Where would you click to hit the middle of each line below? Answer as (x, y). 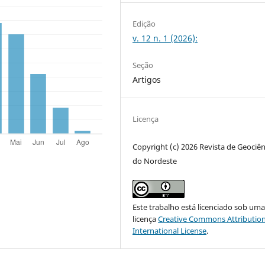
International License (170, 230)
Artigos (147, 79)
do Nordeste (155, 161)
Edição (144, 23)
